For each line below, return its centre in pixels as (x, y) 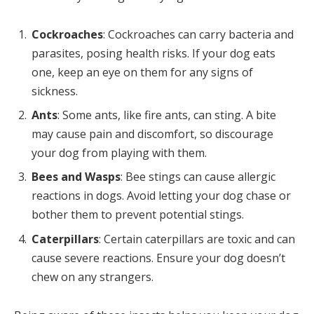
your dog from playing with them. (119, 153)
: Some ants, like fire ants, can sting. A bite (167, 115)
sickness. (55, 91)
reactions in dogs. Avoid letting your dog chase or (161, 196)
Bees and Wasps (76, 177)
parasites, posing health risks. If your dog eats (153, 54)
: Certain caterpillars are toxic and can (197, 239)
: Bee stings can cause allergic (198, 177)
